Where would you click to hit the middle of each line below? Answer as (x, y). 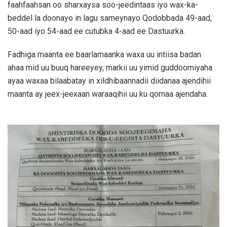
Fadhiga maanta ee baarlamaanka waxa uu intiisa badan (104, 54)
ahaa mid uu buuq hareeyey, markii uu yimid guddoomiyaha (110, 67)
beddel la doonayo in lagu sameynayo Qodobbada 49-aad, (110, 18)
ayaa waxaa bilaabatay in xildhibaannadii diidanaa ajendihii (109, 81)
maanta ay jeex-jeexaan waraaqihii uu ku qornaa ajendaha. (108, 94)
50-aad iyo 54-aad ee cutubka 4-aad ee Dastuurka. (96, 31)
